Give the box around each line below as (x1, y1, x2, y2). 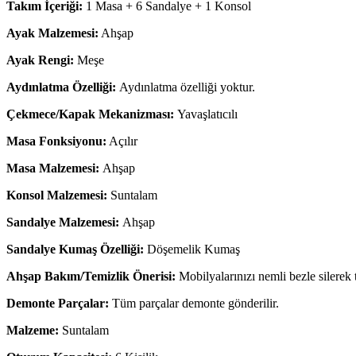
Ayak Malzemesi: (6, 25, 99, 40)
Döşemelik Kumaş (144, 242, 240, 256)
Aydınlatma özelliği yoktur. (116, 79, 255, 94)
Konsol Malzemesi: (6, 188, 107, 202)
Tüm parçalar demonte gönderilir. (109, 296, 279, 310)
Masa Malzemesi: (6, 161, 103, 175)
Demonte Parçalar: (6, 296, 109, 310)
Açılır (106, 133, 137, 148)
